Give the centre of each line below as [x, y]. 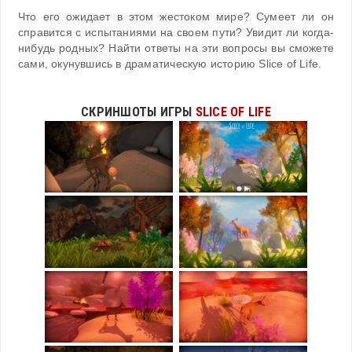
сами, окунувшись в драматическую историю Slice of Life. [170, 64]
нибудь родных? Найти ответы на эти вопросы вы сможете [176, 48]
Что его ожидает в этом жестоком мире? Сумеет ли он [176, 16]
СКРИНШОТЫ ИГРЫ [138, 112]
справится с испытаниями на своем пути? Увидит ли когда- [176, 32]
